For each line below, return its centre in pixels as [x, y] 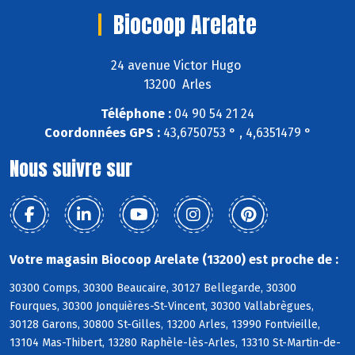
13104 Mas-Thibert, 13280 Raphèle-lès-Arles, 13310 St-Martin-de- [175, 343]
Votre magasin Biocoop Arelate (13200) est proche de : [174, 259]
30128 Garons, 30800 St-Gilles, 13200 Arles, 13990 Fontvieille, [165, 325]
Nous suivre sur [71, 168]
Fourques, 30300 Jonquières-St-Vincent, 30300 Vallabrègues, [162, 307]
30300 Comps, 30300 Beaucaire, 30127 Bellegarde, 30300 [153, 288]
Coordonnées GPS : [102, 132]
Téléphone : [136, 113]
